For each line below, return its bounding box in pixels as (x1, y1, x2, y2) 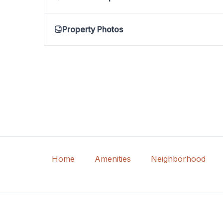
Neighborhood (150, 154, 206, 164)
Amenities (94, 154, 131, 164)
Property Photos (62, 24, 123, 35)
